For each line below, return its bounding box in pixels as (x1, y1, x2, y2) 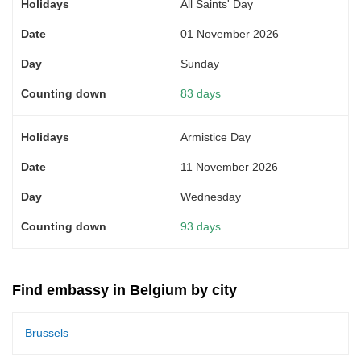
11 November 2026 (180, 160, 278, 173)
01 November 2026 (180, 27, 279, 40)
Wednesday (180, 189, 241, 203)
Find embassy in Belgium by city (12, 281, 237, 298)
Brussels (25, 326, 68, 339)
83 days (180, 86, 221, 100)
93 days (180, 219, 221, 233)
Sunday (180, 56, 219, 70)
